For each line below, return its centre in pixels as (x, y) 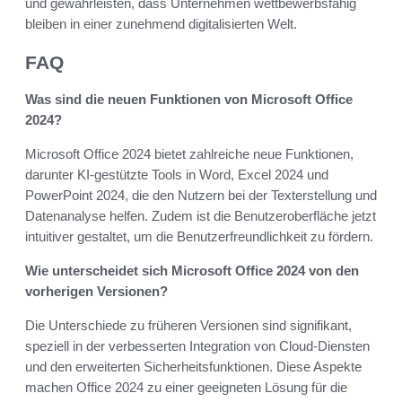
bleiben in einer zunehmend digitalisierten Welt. (161, 24)
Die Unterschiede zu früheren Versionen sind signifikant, (188, 325)
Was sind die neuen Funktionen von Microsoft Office (189, 99)
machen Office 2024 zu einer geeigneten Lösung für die (186, 387)
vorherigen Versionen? (96, 291)
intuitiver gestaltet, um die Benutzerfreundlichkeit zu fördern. (199, 236)
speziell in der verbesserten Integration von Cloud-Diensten (197, 345)
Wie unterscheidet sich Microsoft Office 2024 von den (192, 270)
